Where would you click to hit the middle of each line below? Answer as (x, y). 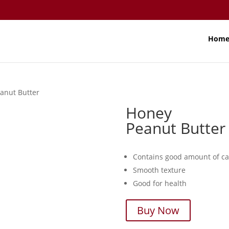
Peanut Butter (175, 128)
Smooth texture (159, 170)
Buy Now (158, 210)
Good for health (159, 183)
